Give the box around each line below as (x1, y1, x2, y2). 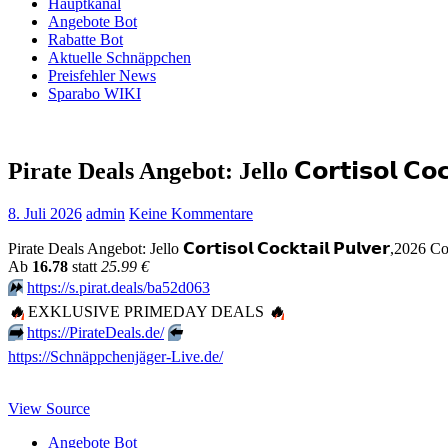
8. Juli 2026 (8, 204, 82, 222)
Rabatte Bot (48, 31, 123, 48)
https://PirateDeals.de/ (27, 323, 164, 341)
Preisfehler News (48, 67, 156, 84)
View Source (8, 399, 90, 417)
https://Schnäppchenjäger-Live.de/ (8, 347, 223, 365)
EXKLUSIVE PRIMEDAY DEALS (24, 302, 268, 320)
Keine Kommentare (129, 204, 253, 222)
